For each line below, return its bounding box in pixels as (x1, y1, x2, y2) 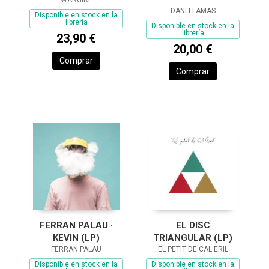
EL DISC (175, 220, 210, 231)
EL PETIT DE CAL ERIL (157, 245, 228, 253)
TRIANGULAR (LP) (153, 232, 232, 243)
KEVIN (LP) (53, 232, 100, 243)
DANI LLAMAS (170, 7, 216, 15)
